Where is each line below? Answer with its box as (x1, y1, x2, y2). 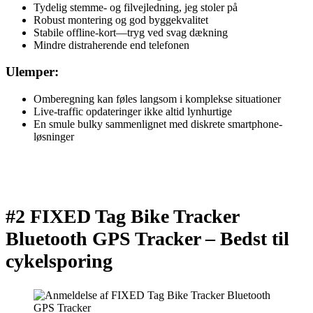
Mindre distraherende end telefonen (34, 38, 189, 51)
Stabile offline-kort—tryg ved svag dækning (34, 26, 228, 38)
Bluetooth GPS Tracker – (6, 228, 220, 250)
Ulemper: (6, 64, 59, 80)
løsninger (34, 131, 74, 143)
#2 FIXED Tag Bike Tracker (6, 205, 239, 228)
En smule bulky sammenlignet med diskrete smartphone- (34, 118, 282, 131)
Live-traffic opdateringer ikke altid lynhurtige (34, 105, 232, 118)
